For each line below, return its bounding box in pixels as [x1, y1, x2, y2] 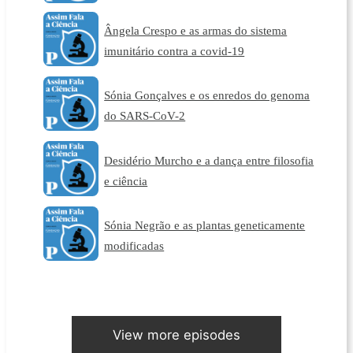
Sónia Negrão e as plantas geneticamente [104, 218, 306, 232]
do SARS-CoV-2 [104, 109, 186, 123]
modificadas [104, 239, 165, 253]
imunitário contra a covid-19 [104, 43, 245, 58]
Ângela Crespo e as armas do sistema [104, 23, 288, 37]
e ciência [104, 173, 148, 188]
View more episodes [112, 327, 240, 344]
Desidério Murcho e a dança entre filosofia [104, 153, 314, 167]
